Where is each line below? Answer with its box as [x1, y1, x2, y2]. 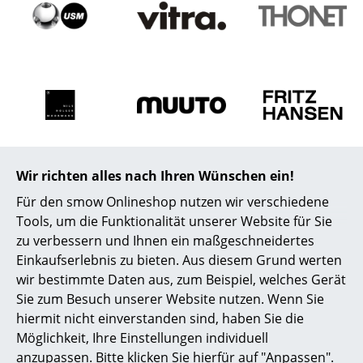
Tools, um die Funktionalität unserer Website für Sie [16, 211, 332, 230]
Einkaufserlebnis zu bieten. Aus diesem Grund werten [16, 250, 342, 269]
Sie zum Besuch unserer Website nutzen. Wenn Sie [16, 289, 324, 308]
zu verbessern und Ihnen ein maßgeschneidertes [16, 231, 314, 250]
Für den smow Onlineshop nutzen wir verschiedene [16, 192, 329, 211]
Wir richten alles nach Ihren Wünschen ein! [16, 166, 294, 185]
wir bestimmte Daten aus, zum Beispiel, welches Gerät [16, 270, 346, 288]
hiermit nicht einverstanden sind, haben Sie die [16, 309, 304, 327]
